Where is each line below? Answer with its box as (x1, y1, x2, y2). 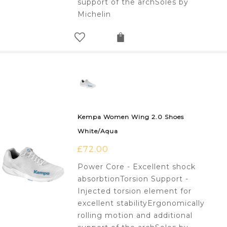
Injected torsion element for (78, 186, 192, 196)
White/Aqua (78, 127, 119, 135)
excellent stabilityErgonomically (78, 199, 205, 208)
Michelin (78, 10, 111, 19)
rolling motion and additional (78, 211, 193, 220)
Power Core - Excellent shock (78, 162, 196, 172)
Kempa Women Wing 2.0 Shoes (78, 113, 184, 121)
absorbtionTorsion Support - (78, 174, 189, 184)
